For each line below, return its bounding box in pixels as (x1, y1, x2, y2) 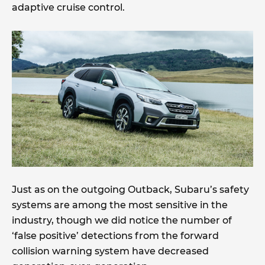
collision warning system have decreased (12, 245, 209, 257)
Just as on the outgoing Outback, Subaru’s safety (12, 183, 249, 195)
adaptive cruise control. (12, 2, 125, 14)
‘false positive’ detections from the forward (12, 230, 219, 241)
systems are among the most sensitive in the (12, 199, 228, 211)
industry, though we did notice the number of (12, 214, 232, 226)
